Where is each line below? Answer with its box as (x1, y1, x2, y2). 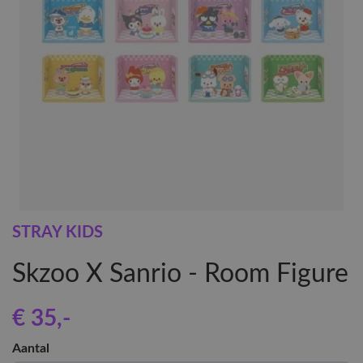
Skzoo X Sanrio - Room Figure (12, 261, 348, 287)
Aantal (12, 342, 49, 355)
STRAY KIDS (12, 224, 103, 241)
